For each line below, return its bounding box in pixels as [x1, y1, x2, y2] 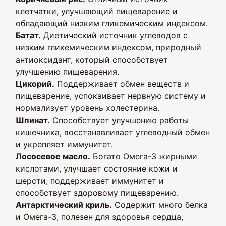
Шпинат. [16, 115, 50, 125]
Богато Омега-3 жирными [90, 151, 197, 161]
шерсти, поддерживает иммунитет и [16, 176, 164, 186]
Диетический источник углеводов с [41, 30, 188, 40]
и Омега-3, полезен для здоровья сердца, [16, 212, 183, 222]
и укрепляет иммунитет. [16, 139, 113, 149]
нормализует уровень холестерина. [16, 103, 159, 113]
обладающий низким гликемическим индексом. [16, 18, 208, 28]
